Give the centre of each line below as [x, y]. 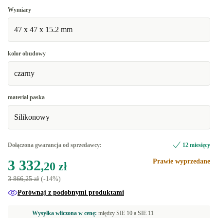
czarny [24, 73]
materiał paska [26, 97]
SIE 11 [146, 213]
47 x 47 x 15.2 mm [43, 29]
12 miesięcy [196, 145]
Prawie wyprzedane [182, 161]
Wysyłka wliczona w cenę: [65, 213]
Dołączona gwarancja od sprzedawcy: [55, 145]
